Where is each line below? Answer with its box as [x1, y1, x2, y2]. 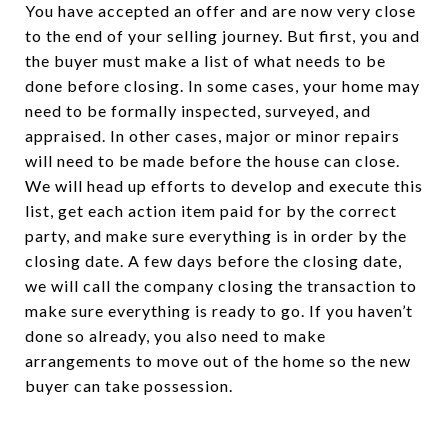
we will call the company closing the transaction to [25, 276, 417, 296]
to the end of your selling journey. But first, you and [25, 26, 420, 46]
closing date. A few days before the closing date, [25, 251, 402, 271]
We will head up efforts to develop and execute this [25, 176, 423, 196]
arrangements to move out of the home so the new [25, 351, 411, 371]
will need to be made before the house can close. [25, 151, 400, 171]
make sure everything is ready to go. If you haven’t [25, 301, 413, 321]
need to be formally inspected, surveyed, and [25, 101, 371, 121]
